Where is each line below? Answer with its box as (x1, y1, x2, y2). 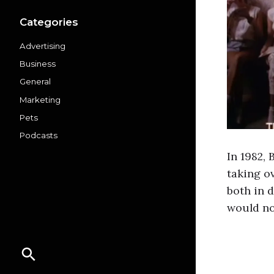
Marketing (20, 94, 61, 105)
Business (20, 59, 56, 69)
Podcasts (20, 130, 57, 141)
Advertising (20, 40, 65, 51)
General (20, 76, 51, 87)
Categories (20, 15, 78, 28)
